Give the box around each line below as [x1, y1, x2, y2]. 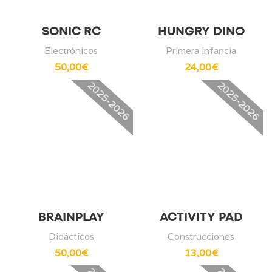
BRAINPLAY [38, 211, 104, 223]
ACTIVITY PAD [159, 211, 243, 223]
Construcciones [168, 230, 234, 242]
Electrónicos [44, 44, 98, 56]
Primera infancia [166, 44, 236, 56]
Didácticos [48, 230, 94, 242]
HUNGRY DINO [157, 25, 245, 38]
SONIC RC [41, 25, 101, 38]
